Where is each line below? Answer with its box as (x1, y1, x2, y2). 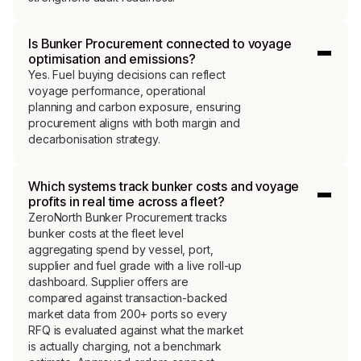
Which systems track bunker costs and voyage (28, 177, 300, 194)
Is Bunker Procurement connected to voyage (28, 35, 292, 52)
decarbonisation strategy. (28, 132, 160, 147)
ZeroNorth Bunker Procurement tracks (28, 210, 228, 224)
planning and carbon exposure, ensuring (28, 100, 241, 114)
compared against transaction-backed (28, 290, 228, 305)
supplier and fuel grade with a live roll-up (28, 258, 243, 272)
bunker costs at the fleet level (28, 226, 184, 240)
